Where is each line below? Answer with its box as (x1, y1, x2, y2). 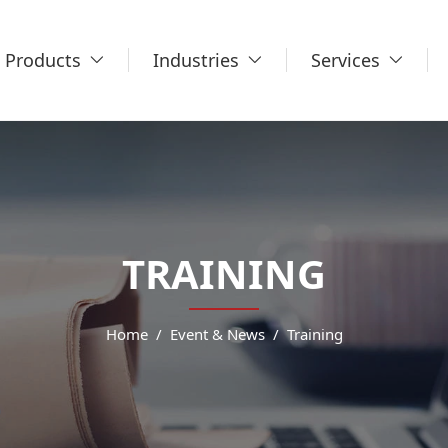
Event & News (169, 324, 265, 344)
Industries (153, 48, 239, 72)
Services (311, 48, 380, 72)
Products (5, 48, 81, 72)
